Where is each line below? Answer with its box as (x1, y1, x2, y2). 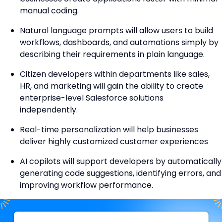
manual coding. (20, 4, 81, 16)
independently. (20, 104, 80, 115)
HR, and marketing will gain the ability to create (20, 80, 203, 92)
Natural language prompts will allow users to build (20, 24, 213, 36)
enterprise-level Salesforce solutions (20, 92, 164, 104)
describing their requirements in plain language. (20, 48, 207, 60)
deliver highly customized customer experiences (20, 135, 210, 147)
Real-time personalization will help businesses (20, 123, 198, 135)
